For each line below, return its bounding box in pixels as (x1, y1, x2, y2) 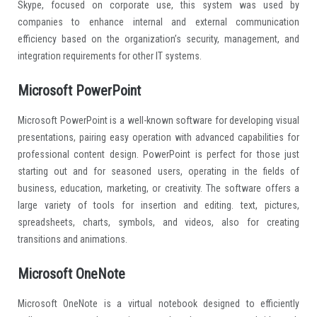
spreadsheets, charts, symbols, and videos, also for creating (17, 216, 300, 228)
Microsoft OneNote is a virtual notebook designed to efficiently (17, 297, 300, 309)
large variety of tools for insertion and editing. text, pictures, (17, 199, 300, 211)
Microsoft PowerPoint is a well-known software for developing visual (17, 114, 300, 126)
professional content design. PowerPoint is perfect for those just (17, 148, 300, 160)
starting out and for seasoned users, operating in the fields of (17, 165, 300, 177)
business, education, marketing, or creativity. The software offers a (17, 182, 300, 194)
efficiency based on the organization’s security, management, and (17, 33, 300, 45)
